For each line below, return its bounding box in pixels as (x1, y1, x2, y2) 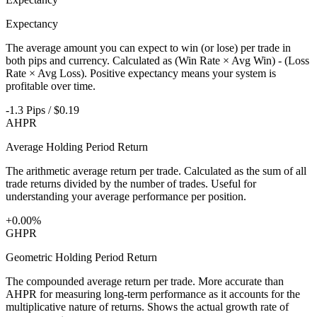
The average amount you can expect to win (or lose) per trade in (6, 42, 291, 54)
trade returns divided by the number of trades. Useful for (6, 178, 256, 190)
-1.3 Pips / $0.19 (6, 104, 79, 117)
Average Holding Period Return (6, 141, 148, 154)
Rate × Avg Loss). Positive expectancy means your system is (6, 67, 276, 80)
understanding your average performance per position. (6, 190, 246, 203)
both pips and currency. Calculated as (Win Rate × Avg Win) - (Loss (6, 54, 309, 67)
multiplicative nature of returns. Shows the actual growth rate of (6, 301, 289, 313)
